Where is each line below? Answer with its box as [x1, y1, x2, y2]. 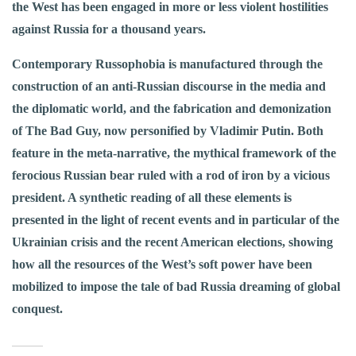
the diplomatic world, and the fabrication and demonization [12, 102, 331, 116]
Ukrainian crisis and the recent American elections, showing [12, 235, 333, 250]
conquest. [12, 302, 63, 316]
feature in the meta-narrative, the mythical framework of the [12, 146, 336, 161]
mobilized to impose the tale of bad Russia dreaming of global [12, 280, 340, 294]
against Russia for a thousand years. [12, 22, 206, 37]
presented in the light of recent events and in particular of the [12, 213, 339, 227]
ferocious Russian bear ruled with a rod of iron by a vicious [12, 168, 330, 183]
